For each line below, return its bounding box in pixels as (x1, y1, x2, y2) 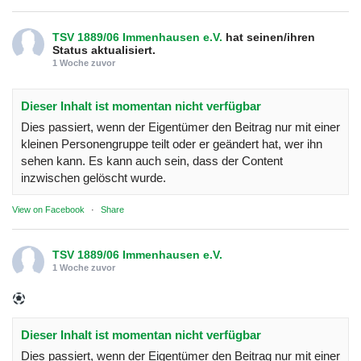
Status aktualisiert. (52, 43, 156, 56)
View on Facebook (12, 204, 85, 214)
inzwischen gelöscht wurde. (21, 170, 166, 185)
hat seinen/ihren (226, 30, 315, 44)
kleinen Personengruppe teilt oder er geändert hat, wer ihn (21, 136, 322, 151)
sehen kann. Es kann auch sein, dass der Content (21, 153, 283, 168)
